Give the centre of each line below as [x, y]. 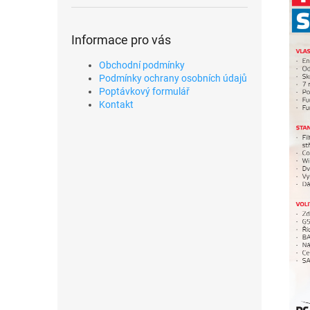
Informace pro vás [121, 40]
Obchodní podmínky [142, 65]
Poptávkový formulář [144, 91]
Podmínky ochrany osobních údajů [173, 78]
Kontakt [116, 104]
